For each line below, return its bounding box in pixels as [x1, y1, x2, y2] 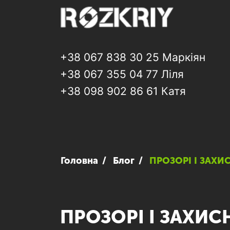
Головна [61, 155, 98, 166]
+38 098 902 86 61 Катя [60, 84, 186, 98]
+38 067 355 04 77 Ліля [60, 67, 184, 81]
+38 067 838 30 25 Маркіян [60, 50, 205, 64]
